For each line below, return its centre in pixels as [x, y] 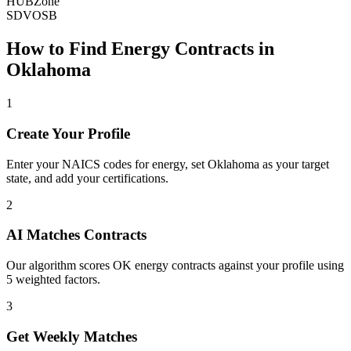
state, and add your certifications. [87, 178]
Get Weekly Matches [72, 336]
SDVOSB [32, 16]
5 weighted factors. [53, 280]
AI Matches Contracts [76, 235]
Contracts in [222, 49]
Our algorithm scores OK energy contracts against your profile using [175, 266]
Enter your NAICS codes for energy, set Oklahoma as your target [168, 164]
